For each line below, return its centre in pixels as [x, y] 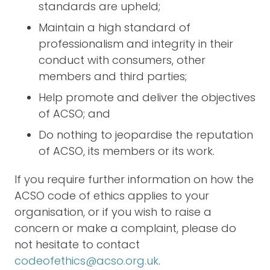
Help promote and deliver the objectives [147, 97]
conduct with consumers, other [122, 60]
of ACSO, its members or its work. [127, 151]
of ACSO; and [74, 114]
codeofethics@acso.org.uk [86, 261]
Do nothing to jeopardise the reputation [146, 135]
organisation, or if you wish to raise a [113, 212]
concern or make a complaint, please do [125, 228]
